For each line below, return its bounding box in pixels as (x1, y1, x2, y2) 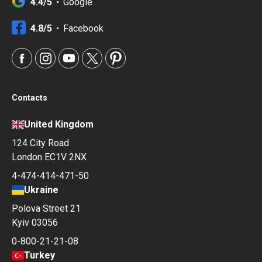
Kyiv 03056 (12, 217, 58, 229)
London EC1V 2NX (12, 151, 87, 163)
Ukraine (24, 184, 59, 196)
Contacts (12, 93, 47, 103)
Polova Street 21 (12, 203, 81, 215)
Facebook (63, 22, 104, 34)
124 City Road (12, 137, 69, 149)
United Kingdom (24, 119, 94, 130)
